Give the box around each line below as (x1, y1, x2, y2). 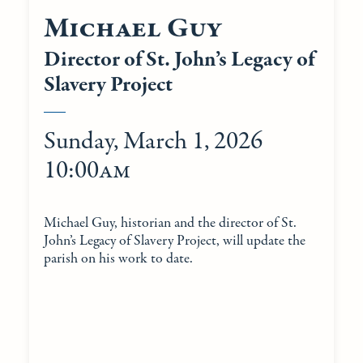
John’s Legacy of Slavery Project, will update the (44, 231, 305, 252)
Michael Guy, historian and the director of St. (44, 213, 297, 234)
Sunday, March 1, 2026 (44, 124, 263, 160)
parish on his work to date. (44, 249, 193, 270)
